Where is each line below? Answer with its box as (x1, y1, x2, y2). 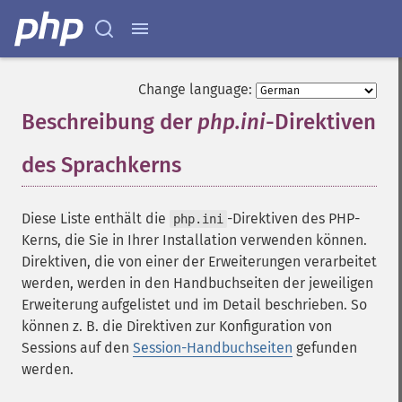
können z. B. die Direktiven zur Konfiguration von (22, 318, 332, 335)
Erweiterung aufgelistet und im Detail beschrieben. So (22, 296, 367, 313)
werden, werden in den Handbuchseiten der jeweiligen (22, 275, 373, 292)
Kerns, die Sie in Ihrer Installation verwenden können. (22, 232, 367, 249)
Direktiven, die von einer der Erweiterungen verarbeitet (22, 253, 377, 270)
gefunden (293, 339, 357, 356)
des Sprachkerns (22, 153, 181, 178)
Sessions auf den (22, 339, 133, 356)
